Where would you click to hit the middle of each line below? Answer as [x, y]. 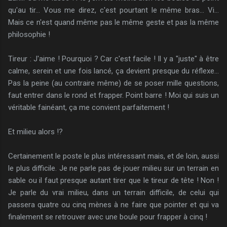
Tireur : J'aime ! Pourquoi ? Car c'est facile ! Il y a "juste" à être [113, 59]
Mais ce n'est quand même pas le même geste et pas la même [113, 22]
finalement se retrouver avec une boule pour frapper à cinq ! [108, 217]
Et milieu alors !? [35, 131]
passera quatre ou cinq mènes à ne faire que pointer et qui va [113, 204]
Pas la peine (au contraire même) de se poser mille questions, [113, 83]
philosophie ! [29, 34]
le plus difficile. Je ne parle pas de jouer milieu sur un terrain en [113, 168]
